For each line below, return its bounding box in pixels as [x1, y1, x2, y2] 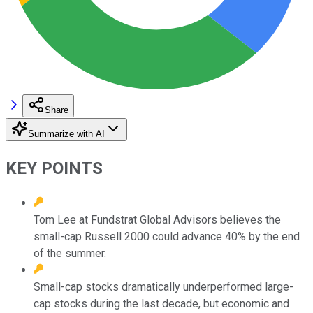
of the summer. [34, 246, 106, 260]
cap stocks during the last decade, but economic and [34, 296, 289, 310]
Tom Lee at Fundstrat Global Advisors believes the [34, 212, 281, 226]
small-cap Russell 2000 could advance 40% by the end [34, 229, 300, 243]
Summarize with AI [28, 128, 105, 139]
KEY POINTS [6, 158, 103, 178]
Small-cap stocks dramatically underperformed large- [34, 279, 293, 293]
